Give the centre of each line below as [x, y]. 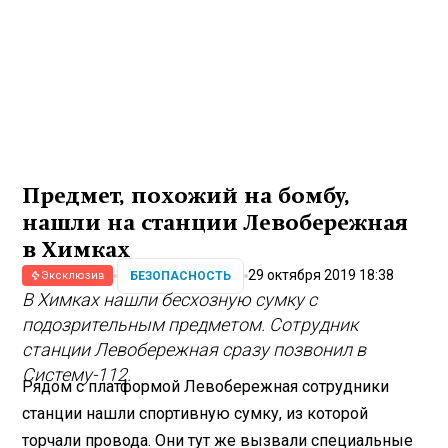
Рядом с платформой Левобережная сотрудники [206, 386]
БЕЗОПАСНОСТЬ [181, 275]
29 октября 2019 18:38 [321, 275]
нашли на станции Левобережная [215, 223]
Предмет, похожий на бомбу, [186, 196]
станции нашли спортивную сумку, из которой [195, 413]
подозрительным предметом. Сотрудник [190, 325]
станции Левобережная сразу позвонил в [194, 350]
